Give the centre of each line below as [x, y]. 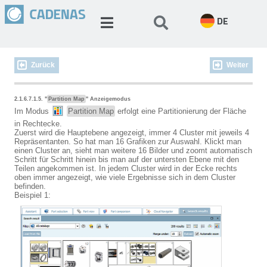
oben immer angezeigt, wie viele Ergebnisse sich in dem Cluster [125, 177]
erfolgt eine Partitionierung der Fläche [181, 111]
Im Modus [33, 111]
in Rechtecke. [38, 124]
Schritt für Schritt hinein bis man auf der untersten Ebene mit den [127, 159]
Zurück [43, 65]
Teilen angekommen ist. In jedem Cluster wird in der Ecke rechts [126, 168]
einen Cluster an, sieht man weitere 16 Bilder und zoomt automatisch [133, 150]
